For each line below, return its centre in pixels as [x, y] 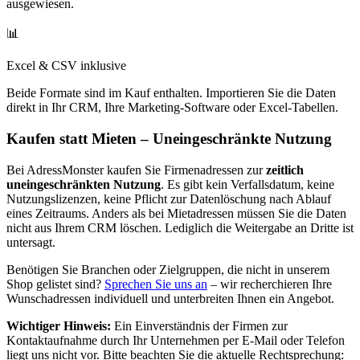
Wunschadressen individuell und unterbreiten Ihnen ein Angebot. [170, 298]
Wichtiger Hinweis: [59, 325]
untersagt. [31, 242]
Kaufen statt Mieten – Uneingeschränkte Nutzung [169, 139]
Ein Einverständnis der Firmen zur [199, 325]
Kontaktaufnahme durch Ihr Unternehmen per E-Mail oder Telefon [176, 340]
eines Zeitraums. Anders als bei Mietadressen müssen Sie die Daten [176, 213]
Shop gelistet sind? [54, 284]
